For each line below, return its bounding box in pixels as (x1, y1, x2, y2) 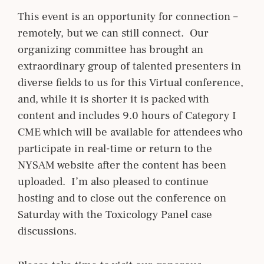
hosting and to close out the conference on (18, 190, 226, 205)
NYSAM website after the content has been (18, 157, 226, 172)
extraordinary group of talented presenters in (18, 58, 241, 73)
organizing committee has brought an (18, 42, 203, 57)
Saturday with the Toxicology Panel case (18, 207, 212, 222)
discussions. (18, 223, 77, 238)
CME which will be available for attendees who (18, 124, 243, 139)
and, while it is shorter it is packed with (18, 91, 209, 106)
